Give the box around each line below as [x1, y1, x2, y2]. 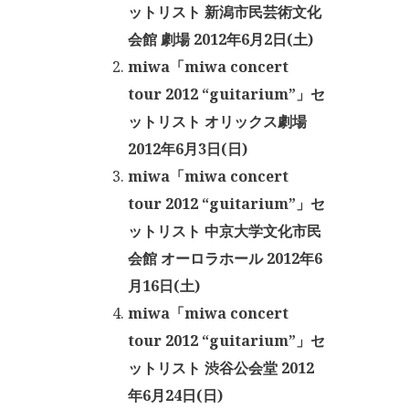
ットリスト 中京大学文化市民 [128, 221, 321, 241]
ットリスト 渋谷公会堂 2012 [128, 358, 314, 378]
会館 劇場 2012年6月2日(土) [128, 29, 313, 49]
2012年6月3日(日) [128, 139, 247, 159]
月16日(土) [128, 276, 200, 296]
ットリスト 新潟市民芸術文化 [128, 2, 321, 22]
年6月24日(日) [128, 385, 223, 405]
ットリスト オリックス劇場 [128, 111, 307, 131]
